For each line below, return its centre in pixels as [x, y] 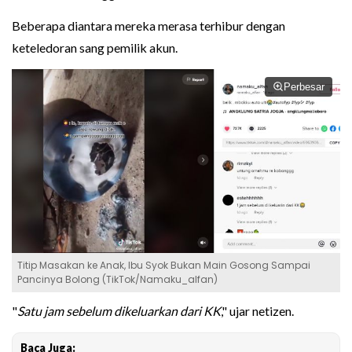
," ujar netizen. [257, 311]
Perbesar [304, 87]
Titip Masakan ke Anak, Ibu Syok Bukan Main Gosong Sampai [164, 266]
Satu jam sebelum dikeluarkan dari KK [119, 311]
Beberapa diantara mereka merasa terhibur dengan [148, 26]
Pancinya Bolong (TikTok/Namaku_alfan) [117, 280]
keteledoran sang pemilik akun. [95, 48]
